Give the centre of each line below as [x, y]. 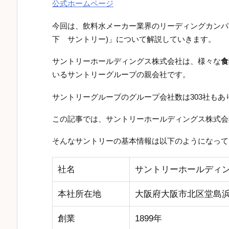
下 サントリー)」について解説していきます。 [134, 39]
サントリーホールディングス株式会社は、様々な [136, 62]
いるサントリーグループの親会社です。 [121, 75]
